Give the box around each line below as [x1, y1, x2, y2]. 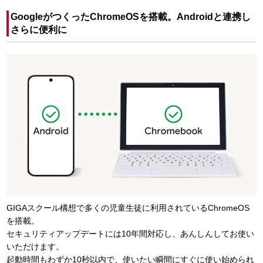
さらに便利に [11, 24, 67, 35]
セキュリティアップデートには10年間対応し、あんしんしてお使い [6, 228, 254, 238]
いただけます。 [6, 241, 64, 251]
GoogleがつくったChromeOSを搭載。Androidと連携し [11, 11, 251, 22]
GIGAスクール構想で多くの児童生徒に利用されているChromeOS [6, 203, 249, 213]
